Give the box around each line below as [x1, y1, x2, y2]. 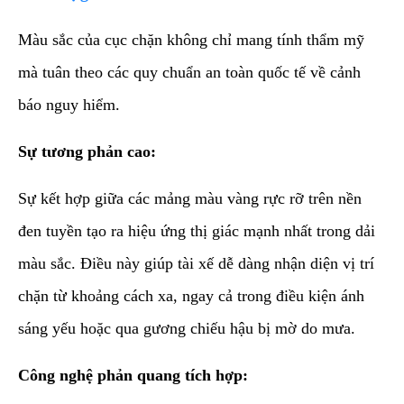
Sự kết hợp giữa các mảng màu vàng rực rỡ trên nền [18, 188, 362, 207]
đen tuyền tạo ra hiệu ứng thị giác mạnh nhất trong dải [18, 221, 375, 240]
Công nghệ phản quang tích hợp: [18, 365, 248, 384]
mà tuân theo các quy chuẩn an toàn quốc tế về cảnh [18, 62, 361, 81]
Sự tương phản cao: [18, 142, 156, 161]
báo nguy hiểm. [18, 95, 120, 114]
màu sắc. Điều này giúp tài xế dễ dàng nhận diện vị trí [18, 253, 374, 272]
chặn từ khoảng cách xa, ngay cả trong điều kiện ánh [18, 286, 364, 305]
